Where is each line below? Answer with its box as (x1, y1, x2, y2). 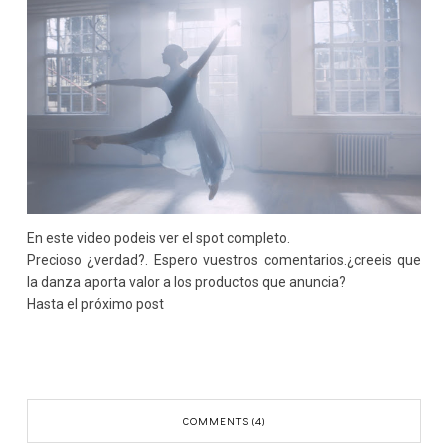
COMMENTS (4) (183, 412, 265, 428)
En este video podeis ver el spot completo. (27, 229, 290, 246)
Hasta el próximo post (27, 295, 164, 312)
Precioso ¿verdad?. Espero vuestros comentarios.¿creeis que (27, 251, 421, 268)
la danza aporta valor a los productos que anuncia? (27, 273, 346, 290)
